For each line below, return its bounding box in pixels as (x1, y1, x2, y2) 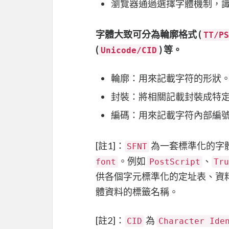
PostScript (149, 156, 200, 167)
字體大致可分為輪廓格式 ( (96, 28, 201, 40)
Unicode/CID (101, 45, 157, 55)
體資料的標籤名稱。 (96, 186, 178, 197)
